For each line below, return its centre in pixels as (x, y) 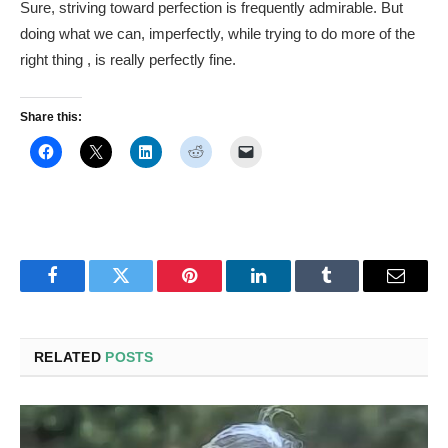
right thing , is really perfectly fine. (128, 60)
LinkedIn (289, 290)
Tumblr (352, 290)
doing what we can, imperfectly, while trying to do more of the (217, 34)
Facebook (85, 290)
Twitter (145, 290)
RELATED (70, 357)
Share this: (51, 116)
